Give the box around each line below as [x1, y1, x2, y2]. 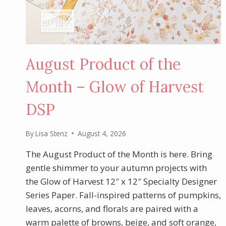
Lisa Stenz [35, 128, 68, 138]
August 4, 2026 [78, 128, 127, 138]
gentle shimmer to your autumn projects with [26, 161, 207, 174]
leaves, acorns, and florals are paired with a [26, 202, 198, 214]
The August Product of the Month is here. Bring [26, 148, 212, 160]
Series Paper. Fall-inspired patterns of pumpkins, [26, 189, 221, 201]
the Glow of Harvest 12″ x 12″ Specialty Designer [26, 175, 217, 187]
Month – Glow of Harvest [26, 77, 204, 97]
